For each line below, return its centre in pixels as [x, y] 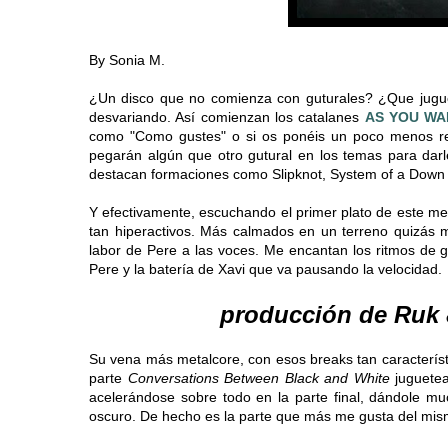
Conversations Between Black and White [258, 378]
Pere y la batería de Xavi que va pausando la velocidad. [265, 269]
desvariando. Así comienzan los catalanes [227, 117]
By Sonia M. [127, 60]
